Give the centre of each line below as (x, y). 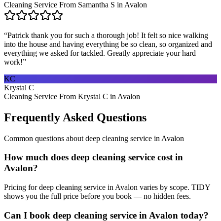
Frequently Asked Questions (75, 117)
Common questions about (45, 138)
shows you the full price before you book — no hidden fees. (97, 196)
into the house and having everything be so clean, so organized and (108, 44)
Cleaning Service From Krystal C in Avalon (72, 96)
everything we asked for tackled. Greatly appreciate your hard (100, 53)
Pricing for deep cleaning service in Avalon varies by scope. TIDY (107, 187)
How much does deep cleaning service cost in (93, 157)
